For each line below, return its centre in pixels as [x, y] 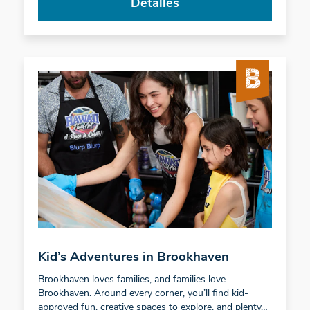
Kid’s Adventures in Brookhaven [133, 257]
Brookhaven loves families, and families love [131, 280]
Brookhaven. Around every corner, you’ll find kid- [143, 293]
